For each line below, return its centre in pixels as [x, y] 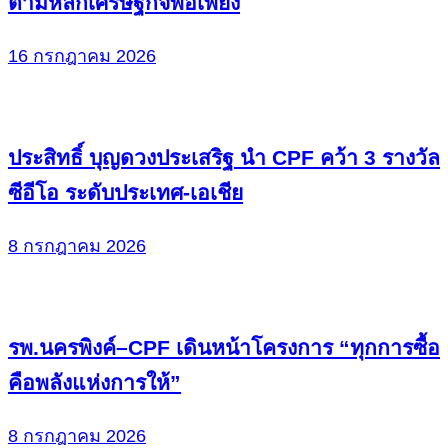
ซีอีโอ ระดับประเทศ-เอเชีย [125, 193]
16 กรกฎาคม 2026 [82, 56]
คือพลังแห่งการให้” [94, 383]
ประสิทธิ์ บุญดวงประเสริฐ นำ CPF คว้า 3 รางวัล [224, 158]
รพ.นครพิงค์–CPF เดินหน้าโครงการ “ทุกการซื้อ [224, 348]
